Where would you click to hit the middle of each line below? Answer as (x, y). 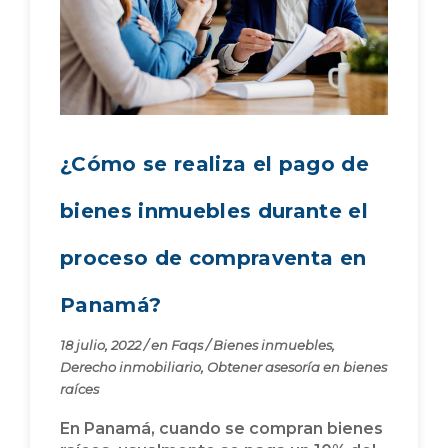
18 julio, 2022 (102, 345)
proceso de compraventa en (213, 258)
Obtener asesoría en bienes (297, 367)
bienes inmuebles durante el (214, 211)
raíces (79, 389)
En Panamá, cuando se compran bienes (221, 429)
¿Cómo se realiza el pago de (215, 164)
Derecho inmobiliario (130, 367)
